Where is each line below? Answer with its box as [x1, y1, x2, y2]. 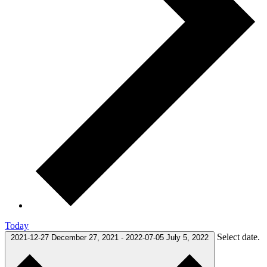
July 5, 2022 [166, 232, 209, 242]
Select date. [217, 231, 260, 242]
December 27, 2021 [51, 232, 121, 242]
